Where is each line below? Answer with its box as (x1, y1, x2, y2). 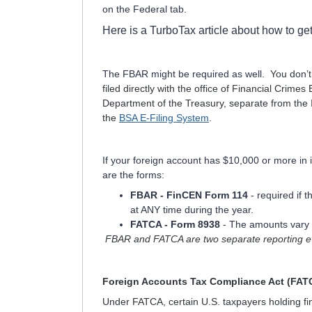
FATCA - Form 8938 (130, 219, 220, 230)
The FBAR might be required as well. (102, 68, 270, 79)
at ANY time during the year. (130, 204, 259, 215)
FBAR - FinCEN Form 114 (130, 189, 248, 201)
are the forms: (102, 169, 164, 180)
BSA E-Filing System (119, 112, 209, 123)
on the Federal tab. (102, 3, 187, 15)
